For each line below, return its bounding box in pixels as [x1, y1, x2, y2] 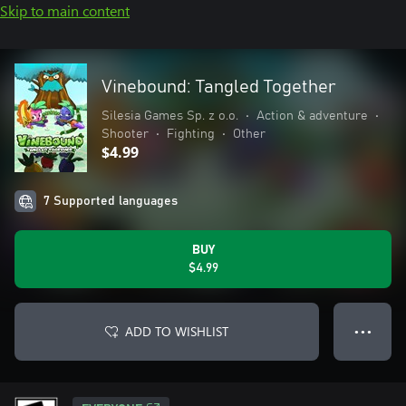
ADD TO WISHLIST [125, 323, 228, 340]
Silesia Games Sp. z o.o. [101, 110, 238, 122]
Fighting [167, 128, 215, 140]
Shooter [101, 128, 149, 140]
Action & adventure [256, 110, 368, 122]
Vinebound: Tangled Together [101, 78, 336, 96]
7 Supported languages [43, 195, 178, 208]
